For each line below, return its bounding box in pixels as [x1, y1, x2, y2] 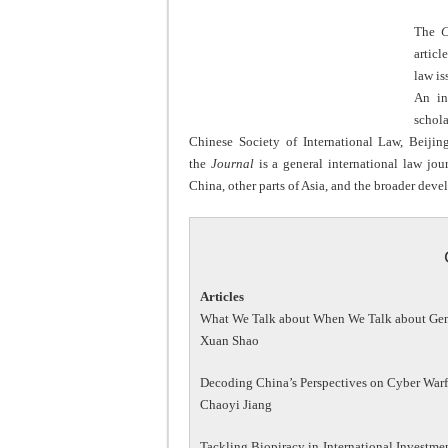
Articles [200, 288, 244, 304]
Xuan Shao [200, 332, 259, 348]
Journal [210, 155, 254, 171]
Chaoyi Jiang [200, 396, 272, 412]
